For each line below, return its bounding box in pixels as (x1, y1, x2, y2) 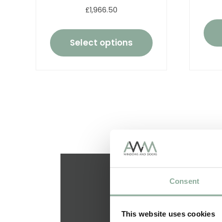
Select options (69, 36, 133, 49)
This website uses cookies (121, 209, 215, 218)
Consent (169, 176, 199, 185)
